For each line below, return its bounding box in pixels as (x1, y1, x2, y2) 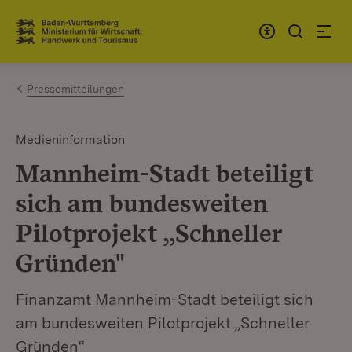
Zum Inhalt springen (39, 16, 168, 33)
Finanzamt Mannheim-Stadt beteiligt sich (16, 290, 313, 309)
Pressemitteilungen (27, 82, 124, 95)
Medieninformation (16, 132, 125, 147)
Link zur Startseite (16, 29, 131, 46)
